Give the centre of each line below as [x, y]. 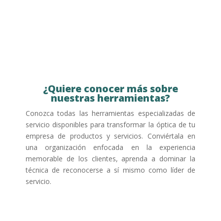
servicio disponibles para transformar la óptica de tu [110, 124]
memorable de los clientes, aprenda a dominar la [110, 158]
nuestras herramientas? [110, 98]
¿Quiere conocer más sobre [110, 88]
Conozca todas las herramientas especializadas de [110, 113]
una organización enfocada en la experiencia [110, 147]
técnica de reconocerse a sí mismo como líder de [110, 170]
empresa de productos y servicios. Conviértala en [110, 136]
